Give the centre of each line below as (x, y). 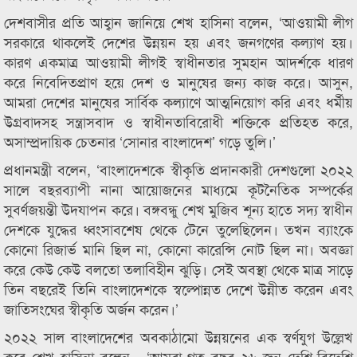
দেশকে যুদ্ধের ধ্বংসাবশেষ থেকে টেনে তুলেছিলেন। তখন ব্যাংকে (178, 229)
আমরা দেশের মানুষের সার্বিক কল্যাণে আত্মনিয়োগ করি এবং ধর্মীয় (178, 101)
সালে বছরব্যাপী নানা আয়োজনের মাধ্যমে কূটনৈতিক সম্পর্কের (178, 189)
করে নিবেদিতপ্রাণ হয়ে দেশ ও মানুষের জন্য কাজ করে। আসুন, (178, 81)
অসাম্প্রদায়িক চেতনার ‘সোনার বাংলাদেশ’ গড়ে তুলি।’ (140, 141)
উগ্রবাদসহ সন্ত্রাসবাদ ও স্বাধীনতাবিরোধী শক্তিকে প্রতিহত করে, (178, 121)
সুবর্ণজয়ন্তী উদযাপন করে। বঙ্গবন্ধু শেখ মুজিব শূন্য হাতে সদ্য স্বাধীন (178, 209)
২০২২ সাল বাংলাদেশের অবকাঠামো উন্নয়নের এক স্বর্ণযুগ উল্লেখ (178, 336)
